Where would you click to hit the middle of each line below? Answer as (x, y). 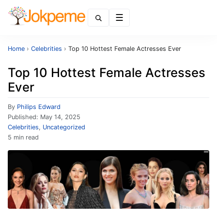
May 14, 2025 (60, 117)
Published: (24, 117)
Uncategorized (64, 127)
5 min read (23, 137)
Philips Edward (39, 107)
